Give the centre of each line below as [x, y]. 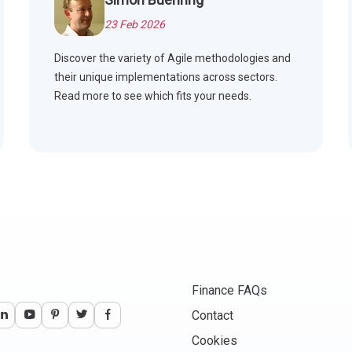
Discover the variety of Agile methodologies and [173, 59]
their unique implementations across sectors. [166, 77]
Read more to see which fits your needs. [153, 96]
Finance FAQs [230, 291]
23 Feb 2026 [135, 25]
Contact [213, 316]
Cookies [215, 341]
